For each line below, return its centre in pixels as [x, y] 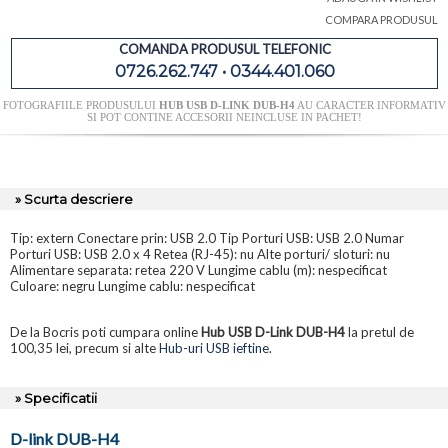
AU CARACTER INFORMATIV [370, 105]
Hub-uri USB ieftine [214, 348]
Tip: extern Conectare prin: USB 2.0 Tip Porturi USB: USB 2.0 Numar [207, 238]
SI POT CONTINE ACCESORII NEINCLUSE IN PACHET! [224, 117]
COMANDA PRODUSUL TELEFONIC [224, 49]
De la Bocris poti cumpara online [105, 332]
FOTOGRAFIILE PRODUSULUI [80, 105]
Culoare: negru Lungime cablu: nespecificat [132, 286]
